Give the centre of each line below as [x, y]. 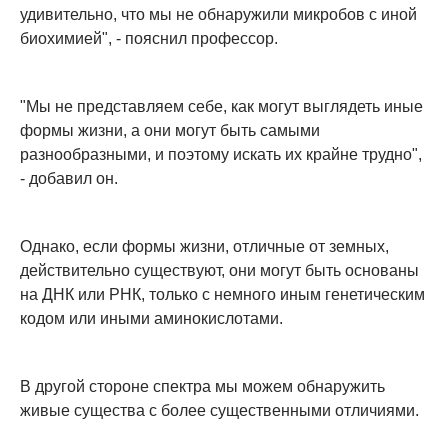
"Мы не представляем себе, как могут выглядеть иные [221, 107]
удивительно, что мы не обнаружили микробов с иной [218, 15]
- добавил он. [69, 179]
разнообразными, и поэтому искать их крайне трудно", [221, 155]
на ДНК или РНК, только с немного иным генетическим [222, 295]
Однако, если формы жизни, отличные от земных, [204, 247]
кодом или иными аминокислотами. [151, 319]
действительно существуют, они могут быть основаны [219, 271]
